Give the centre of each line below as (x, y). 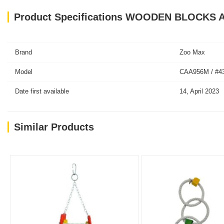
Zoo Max (192, 52)
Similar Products (54, 127)
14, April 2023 (199, 91)
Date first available (42, 91)
